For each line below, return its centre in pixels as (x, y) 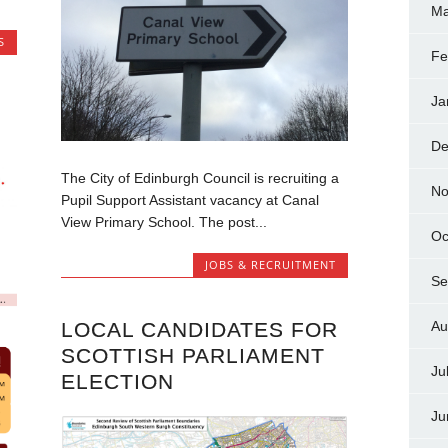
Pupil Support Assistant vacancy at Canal (189, 200)
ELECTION (117, 381)
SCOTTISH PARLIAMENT (192, 355)
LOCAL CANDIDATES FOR (199, 329)
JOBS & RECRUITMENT (270, 265)
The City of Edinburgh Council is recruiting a (199, 178)
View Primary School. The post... (163, 222)
